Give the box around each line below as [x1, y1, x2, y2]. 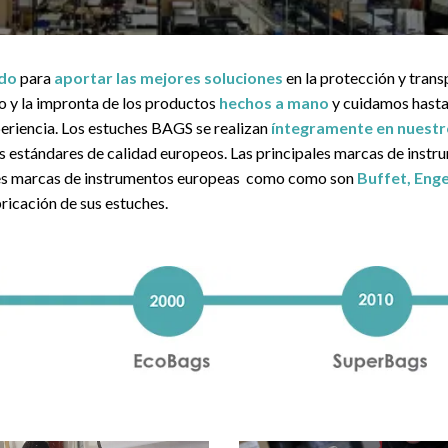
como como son [246, 168, 357, 187]
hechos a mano [219, 93, 329, 112]
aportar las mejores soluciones [54, 68, 283, 87]
